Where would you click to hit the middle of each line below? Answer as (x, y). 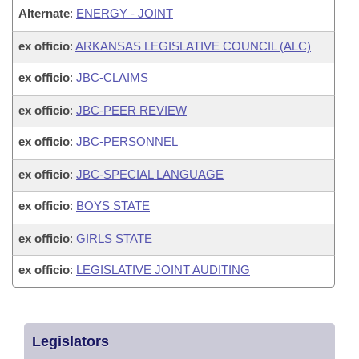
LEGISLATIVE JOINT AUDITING (163, 270)
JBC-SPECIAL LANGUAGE (150, 174)
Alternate (44, 13)
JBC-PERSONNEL (127, 141)
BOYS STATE (113, 206)
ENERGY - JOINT (125, 13)
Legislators (71, 341)
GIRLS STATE (114, 238)
